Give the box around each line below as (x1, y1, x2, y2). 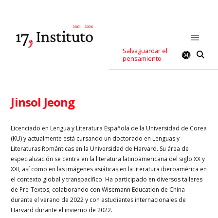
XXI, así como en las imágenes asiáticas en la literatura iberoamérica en (11, 164, 207, 173)
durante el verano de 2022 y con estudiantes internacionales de (11, 195, 186, 204)
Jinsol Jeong (11, 93, 75, 110)
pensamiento (123, 54, 162, 63)
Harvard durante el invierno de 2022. (11, 205, 113, 214)
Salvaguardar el (123, 47, 168, 55)
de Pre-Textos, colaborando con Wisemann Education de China (11, 185, 185, 194)
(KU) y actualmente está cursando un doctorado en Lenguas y (11, 134, 180, 143)
